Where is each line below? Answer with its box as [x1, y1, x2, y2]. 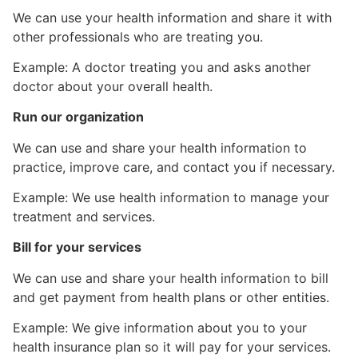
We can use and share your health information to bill [13, 269, 328, 286]
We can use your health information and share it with [13, 9, 332, 26]
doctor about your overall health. [13, 78, 213, 94]
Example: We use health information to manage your [13, 189, 329, 206]
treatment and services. [13, 209, 155, 225]
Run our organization [13, 109, 144, 125]
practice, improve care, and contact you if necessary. [13, 158, 335, 175]
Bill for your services [13, 239, 141, 256]
